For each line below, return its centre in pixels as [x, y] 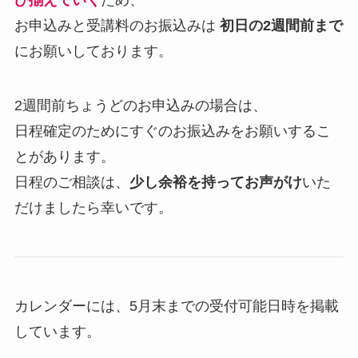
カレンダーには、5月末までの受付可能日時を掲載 [176, 306]
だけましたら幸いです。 [93, 208]
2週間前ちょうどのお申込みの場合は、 [140, 106]
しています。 [57, 331]
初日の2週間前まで [281, 26]
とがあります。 [64, 157]
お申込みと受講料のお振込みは [117, 26]
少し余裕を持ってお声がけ [215, 183]
